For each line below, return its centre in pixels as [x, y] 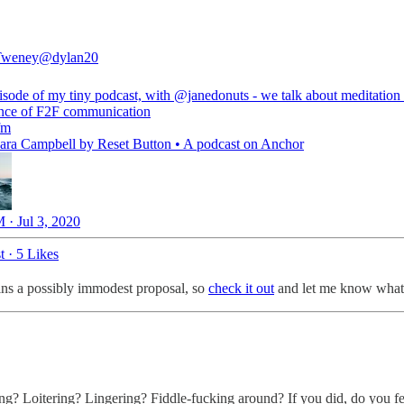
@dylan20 [69, 57]
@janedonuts [211, 95]
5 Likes [37, 253]
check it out [241, 288]
